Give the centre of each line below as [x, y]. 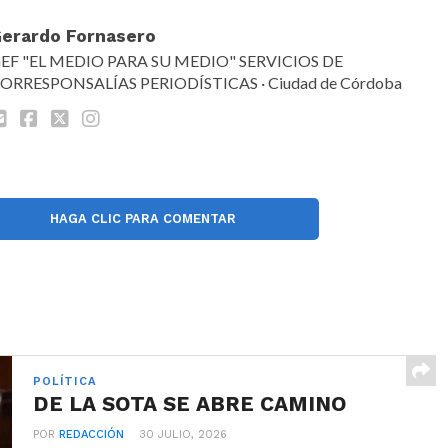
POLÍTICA [65, 381]
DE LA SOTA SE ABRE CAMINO [190, 403]
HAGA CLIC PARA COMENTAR [142, 218]
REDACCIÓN [92, 434]
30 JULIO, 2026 [183, 434]
